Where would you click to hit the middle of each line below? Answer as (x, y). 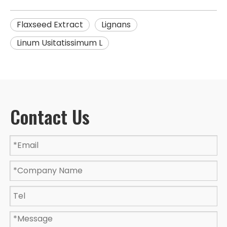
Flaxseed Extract (50, 24)
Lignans (116, 24)
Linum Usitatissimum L (60, 43)
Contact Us (50, 116)
